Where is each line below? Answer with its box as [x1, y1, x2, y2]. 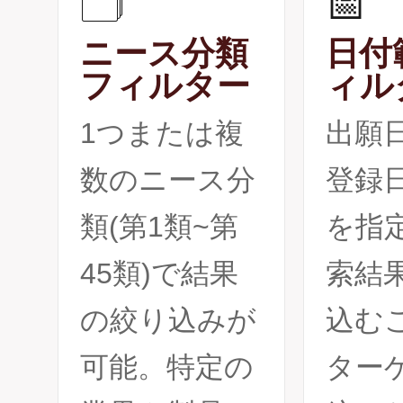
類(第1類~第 [80, 210, 238, 243]
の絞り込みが [80, 304, 256, 336]
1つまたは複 [80, 117, 244, 149]
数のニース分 [80, 164, 255, 196]
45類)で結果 [80, 257, 238, 290]
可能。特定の [80, 351, 254, 383]
